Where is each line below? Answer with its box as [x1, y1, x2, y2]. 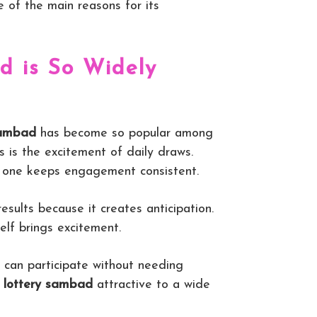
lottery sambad [4, 278, 93, 292]
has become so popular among [36, 127, 213, 141]
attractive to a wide [93, 278, 210, 292]
